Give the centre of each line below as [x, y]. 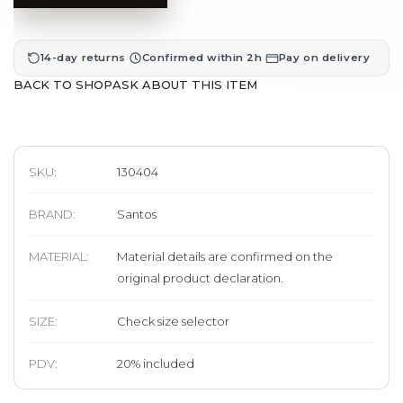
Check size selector [174, 321]
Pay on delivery [324, 58]
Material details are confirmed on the [225, 257]
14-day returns [83, 58]
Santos [137, 214]
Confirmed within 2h [202, 58]
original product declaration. [201, 278]
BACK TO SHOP [63, 84]
